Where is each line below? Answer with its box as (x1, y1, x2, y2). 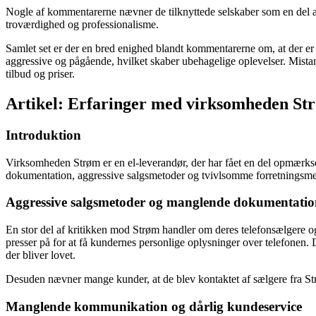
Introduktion (6, 127, 81, 142)
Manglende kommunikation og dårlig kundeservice (6, 298, 302, 314)
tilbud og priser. (6, 68, 75, 80)
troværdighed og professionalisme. (6, 18, 159, 31)
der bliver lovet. (6, 249, 75, 262)
